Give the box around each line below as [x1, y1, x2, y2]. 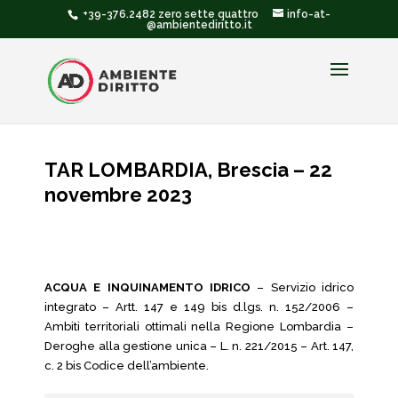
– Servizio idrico [251, 281, 354, 294]
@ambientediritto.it [146, 19, 252, 31]
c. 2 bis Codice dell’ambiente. [44, 359, 209, 372]
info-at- [287, 8, 330, 20]
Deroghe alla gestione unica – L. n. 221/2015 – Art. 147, [44, 339, 354, 353]
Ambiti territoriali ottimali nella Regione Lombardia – [44, 320, 354, 333]
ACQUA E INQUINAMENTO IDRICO [44, 281, 251, 294]
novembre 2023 [44, 183, 192, 206]
